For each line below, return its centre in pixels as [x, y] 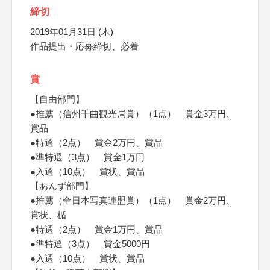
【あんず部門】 [62, 186]
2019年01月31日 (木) [72, 32]
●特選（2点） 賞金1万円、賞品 [96, 229]
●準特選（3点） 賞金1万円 [87, 157]
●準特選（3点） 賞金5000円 [90, 244]
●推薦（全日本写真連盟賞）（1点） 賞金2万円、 [133, 200]
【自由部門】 [57, 99]
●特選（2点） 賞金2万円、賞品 [96, 143]
